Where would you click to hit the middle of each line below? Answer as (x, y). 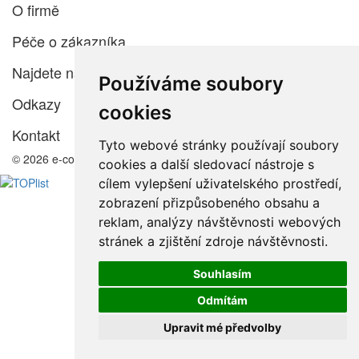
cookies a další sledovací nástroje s (206, 164)
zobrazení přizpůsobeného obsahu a (209, 203)
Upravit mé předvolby (223, 327)
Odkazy (36, 104)
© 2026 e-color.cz (56, 159)
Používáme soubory (191, 84)
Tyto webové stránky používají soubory (218, 145)
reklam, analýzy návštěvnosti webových (219, 222)
